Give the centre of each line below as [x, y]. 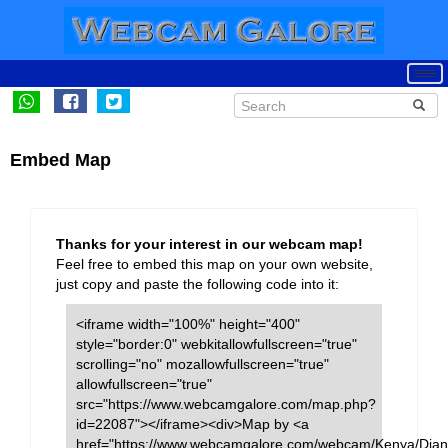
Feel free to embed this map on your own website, [214, 264]
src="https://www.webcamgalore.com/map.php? [226, 404]
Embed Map [60, 160]
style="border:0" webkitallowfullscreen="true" [216, 344]
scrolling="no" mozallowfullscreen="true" [202, 364]
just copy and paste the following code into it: [197, 284]
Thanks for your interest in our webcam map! [209, 244]
